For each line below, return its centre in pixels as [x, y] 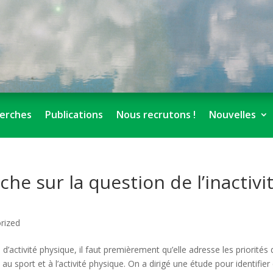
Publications [74, 115]
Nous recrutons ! [156, 115]
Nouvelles [233, 115]
